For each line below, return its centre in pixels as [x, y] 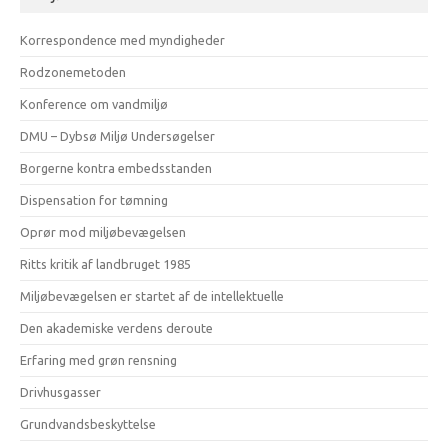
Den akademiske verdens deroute [116, 328]
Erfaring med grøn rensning [98, 360]
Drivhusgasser [60, 392]
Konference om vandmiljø [94, 104]
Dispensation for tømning [94, 200]
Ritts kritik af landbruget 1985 [105, 264]
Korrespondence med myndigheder [122, 40]
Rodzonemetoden [73, 72]
